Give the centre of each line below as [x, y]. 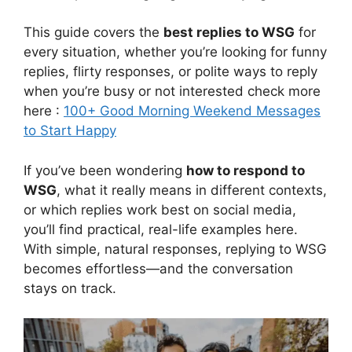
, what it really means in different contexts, [192, 190]
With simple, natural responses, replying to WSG [175, 249]
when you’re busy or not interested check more [172, 92]
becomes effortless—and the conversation [158, 268]
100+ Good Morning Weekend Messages [192, 111]
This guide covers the [93, 33]
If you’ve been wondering [105, 170]
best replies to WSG [229, 33]
